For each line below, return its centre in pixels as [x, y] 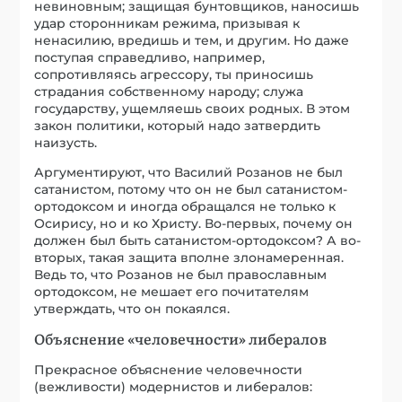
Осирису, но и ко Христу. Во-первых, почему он [194, 224]
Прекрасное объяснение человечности [169, 370]
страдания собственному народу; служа [169, 92]
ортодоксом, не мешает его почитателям [172, 292]
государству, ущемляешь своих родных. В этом [192, 109]
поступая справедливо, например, [150, 58]
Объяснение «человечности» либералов [181, 339]
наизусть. [66, 143]
